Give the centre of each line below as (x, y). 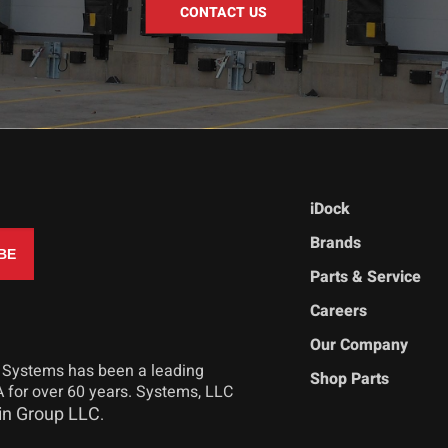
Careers (339, 310)
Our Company (359, 344)
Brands (336, 242)
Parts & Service (366, 276)
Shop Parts (350, 378)
